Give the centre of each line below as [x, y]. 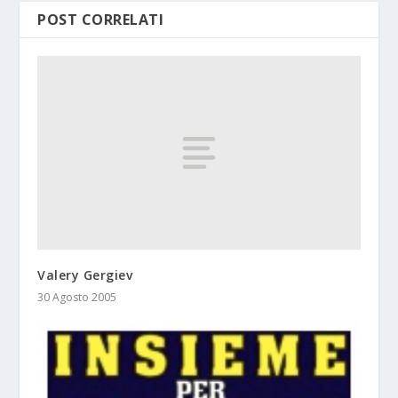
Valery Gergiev [85, 275]
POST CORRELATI [101, 20]
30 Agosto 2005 [77, 298]
